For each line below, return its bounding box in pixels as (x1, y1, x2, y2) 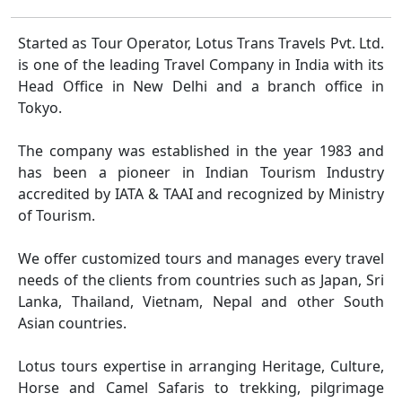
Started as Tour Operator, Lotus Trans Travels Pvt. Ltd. (18, 33, 384, 54)
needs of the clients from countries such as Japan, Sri (18, 270, 384, 291)
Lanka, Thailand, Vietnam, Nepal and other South (18, 292, 384, 312)
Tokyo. (18, 98, 62, 118)
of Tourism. (18, 205, 95, 226)
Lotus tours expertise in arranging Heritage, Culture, (18, 356, 384, 377)
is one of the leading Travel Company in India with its (18, 55, 384, 75)
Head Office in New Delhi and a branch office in (18, 76, 384, 97)
